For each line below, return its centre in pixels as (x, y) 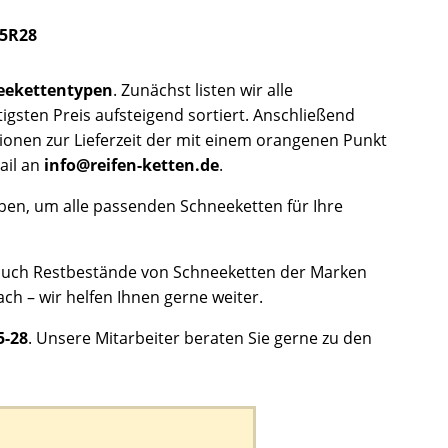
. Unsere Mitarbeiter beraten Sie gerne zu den (200, 337)
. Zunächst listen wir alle (203, 89)
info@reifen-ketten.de (131, 164)
